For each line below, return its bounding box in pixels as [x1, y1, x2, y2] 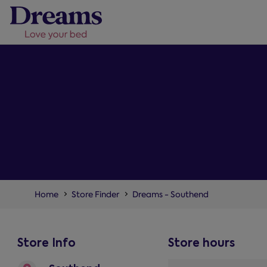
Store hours [168, 234, 235, 251]
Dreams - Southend [132, 188, 209, 200]
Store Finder [71, 188, 119, 200]
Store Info [17, 234, 76, 251]
